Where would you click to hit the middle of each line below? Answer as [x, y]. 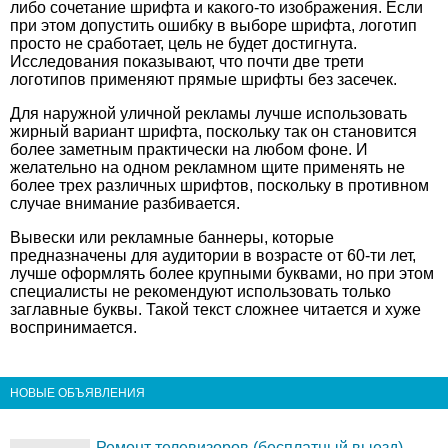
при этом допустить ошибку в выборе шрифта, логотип [213, 25]
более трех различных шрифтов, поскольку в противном [219, 185]
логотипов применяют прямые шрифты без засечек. [203, 79]
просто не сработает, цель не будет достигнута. [183, 43]
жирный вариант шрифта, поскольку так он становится [213, 131]
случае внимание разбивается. [125, 203]
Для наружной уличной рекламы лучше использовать [208, 113]
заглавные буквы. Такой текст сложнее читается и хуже [215, 309]
